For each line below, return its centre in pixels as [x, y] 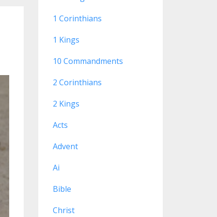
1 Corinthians [77, 18]
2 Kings [66, 104]
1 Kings [66, 40]
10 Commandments [88, 61]
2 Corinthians [77, 82]
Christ [63, 210]
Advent [65, 146]
